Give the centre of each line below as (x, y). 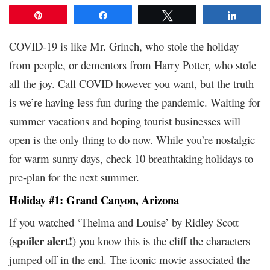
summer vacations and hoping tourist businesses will (125, 121)
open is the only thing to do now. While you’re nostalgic (132, 139)
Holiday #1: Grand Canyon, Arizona (94, 199)
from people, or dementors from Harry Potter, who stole (133, 64)
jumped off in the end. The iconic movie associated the (130, 259)
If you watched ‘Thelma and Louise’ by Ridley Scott (124, 222)
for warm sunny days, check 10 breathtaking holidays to (131, 158)
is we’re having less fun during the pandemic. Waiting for (135, 102)
